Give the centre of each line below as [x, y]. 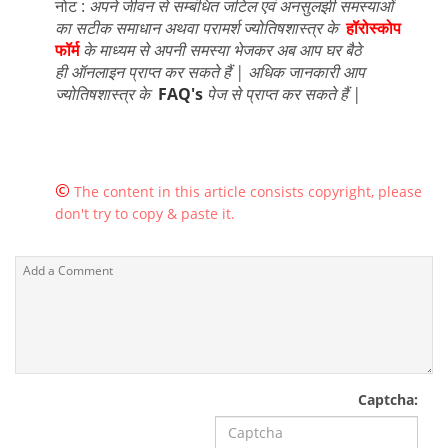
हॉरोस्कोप [373, 27]
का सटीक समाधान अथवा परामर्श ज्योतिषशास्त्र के [200, 27]
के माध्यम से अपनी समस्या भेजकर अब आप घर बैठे [222, 49]
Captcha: [388, 399]
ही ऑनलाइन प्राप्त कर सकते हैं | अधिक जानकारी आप [210, 71]
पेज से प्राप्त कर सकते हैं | [282, 93]
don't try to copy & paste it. [145, 213]
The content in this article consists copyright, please [248, 191]
